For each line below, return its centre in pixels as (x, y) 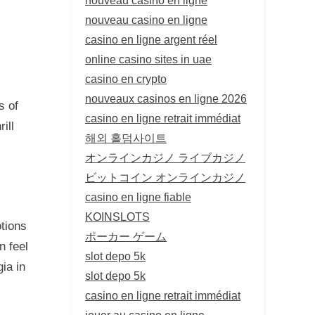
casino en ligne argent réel (151, 39)
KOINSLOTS (117, 216)
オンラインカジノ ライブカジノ (165, 157)
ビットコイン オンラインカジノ (165, 177)
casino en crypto (126, 78)
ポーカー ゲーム (126, 236)
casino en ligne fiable (138, 197)
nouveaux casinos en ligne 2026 (166, 98)
